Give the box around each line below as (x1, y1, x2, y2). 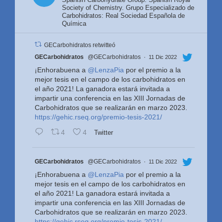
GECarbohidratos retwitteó (44, 41, 116, 49)
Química (62, 19, 86, 27)
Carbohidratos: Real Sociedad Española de (62, 11, 185, 19)
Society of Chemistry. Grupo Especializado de (62, 3, 194, 11)
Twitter (94, 128, 115, 136)
